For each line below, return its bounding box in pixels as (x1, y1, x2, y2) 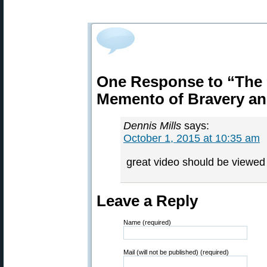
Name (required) (123, 219, 171, 226)
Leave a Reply (97, 193, 198, 209)
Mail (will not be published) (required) (123, 249, 229, 256)
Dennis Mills (123, 120, 181, 132)
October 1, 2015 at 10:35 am (123, 132, 260, 144)
